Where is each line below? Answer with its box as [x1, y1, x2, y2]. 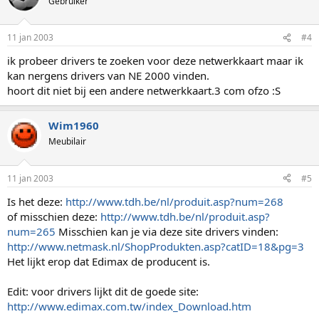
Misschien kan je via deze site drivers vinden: [56, 224, 278, 239]
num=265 [7, 224, 56, 239]
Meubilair [48, 135, 86, 147]
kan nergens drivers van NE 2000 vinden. [7, 68, 209, 83]
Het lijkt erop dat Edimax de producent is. [7, 253, 210, 268]
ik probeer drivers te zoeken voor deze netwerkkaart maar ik [7, 53, 303, 68]
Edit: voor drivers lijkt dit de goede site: [7, 283, 199, 298]
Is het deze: [7, 194, 66, 209]
